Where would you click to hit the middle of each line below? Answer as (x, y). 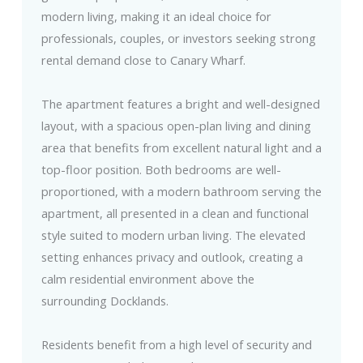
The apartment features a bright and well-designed (180, 104)
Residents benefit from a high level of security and (176, 345)
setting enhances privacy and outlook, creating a (172, 257)
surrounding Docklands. (105, 301)
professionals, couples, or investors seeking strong (178, 38)
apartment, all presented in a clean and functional (175, 214)
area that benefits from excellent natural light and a (181, 148)
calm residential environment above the (147, 279)
